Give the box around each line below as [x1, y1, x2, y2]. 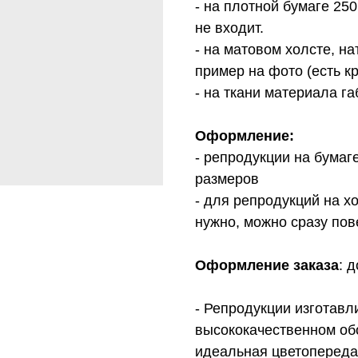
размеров [195, 171, 259, 188]
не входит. [195, 20, 264, 37]
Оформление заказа [195, 257, 339, 274]
